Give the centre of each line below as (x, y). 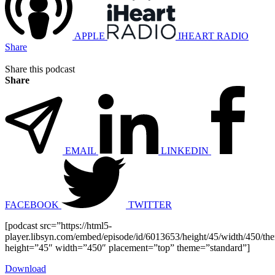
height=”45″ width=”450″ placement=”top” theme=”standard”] (127, 247)
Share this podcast (40, 69)
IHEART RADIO (213, 36)
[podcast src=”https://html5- (58, 225)
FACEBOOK (32, 204)
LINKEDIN (185, 150)
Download (25, 268)
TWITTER (150, 204)
